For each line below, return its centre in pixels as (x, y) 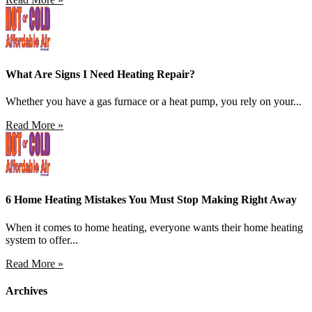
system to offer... (42, 240)
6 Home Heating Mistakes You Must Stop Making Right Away (151, 200)
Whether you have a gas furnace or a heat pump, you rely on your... (154, 102)
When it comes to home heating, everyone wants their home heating (154, 227)
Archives (26, 290)
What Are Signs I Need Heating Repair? (100, 74)
